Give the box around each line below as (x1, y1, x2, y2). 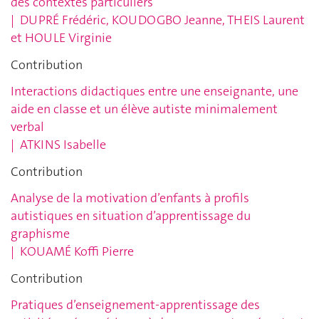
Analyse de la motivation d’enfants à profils (11, 189, 249, 207)
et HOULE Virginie (11, 29, 112, 47)
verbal (11, 118, 44, 136)
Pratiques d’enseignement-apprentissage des (11, 296, 260, 314)
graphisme (11, 225, 70, 243)
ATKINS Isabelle (20, 136, 106, 154)
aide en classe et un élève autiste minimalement (11, 100, 278, 118)
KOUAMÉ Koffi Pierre (20, 243, 134, 261)
